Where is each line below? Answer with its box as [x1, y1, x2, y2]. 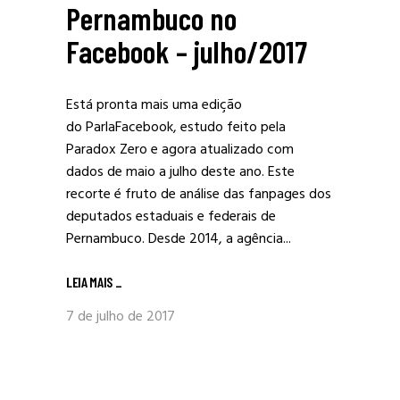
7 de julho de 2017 [66, 305, 175, 329]
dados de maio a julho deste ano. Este [66, 161, 295, 184]
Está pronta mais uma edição [66, 94, 242, 117]
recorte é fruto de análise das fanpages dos [66, 183, 331, 206]
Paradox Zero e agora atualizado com [66, 138, 294, 162]
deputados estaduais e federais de [66, 205, 276, 229]
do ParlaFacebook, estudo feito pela [66, 116, 286, 139]
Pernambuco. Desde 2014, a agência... [66, 228, 291, 251]
